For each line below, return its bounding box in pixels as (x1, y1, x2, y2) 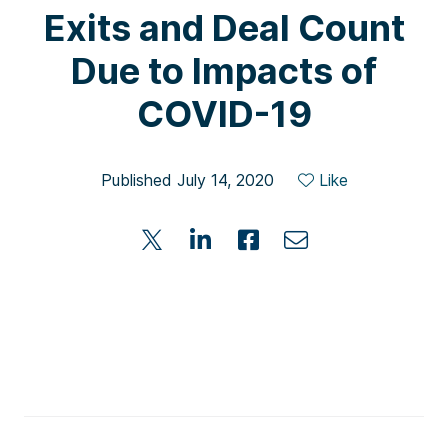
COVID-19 (136, 92, 312, 136)
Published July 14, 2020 (100, 170, 274, 190)
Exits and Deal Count (43, 6, 405, 50)
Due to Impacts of (71, 49, 377, 93)
